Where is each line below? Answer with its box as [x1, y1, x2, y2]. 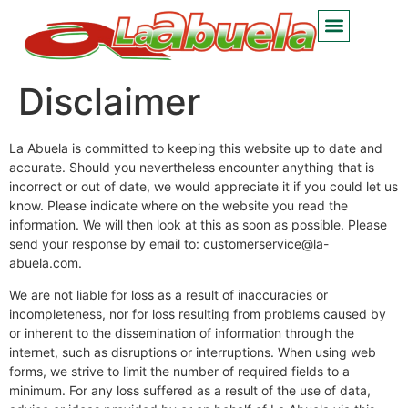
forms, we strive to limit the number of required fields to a [9, 363, 350, 380]
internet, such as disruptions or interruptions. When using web [9, 344, 376, 361]
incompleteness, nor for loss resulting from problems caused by [9, 306, 386, 322]
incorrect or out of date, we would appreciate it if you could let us [9, 178, 398, 194]
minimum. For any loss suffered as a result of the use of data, [9, 382, 371, 399]
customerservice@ [203, 236, 313, 251]
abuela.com [9, 255, 78, 270]
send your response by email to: [9, 236, 203, 251]
